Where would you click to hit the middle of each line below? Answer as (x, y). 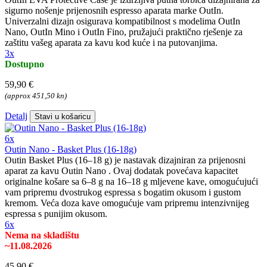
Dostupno (24, 64)
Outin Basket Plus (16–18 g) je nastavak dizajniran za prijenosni (125, 160)
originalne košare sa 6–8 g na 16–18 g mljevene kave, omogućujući (131, 182)
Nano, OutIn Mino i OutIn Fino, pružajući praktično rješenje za (124, 32)
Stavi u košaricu (63, 117)
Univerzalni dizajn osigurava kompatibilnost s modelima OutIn (122, 21)
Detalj (16, 116)
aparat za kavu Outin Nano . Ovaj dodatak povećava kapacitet (121, 171)
